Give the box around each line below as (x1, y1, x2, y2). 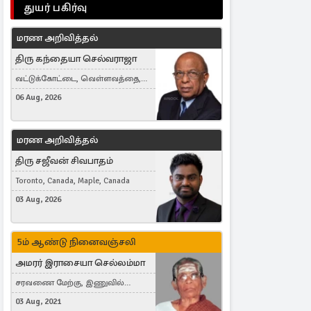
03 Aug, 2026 (15, 194, 61, 205)
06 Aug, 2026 (15, 92, 61, 103)
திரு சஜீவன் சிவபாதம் (15, 154, 113, 167)
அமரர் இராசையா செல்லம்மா (15, 256, 145, 269)
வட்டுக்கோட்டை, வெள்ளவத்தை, (15, 74, 141, 84)
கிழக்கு (15, 291, 42, 302)
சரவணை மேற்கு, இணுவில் (15, 277, 124, 288)
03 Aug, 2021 (15, 296, 61, 307)
